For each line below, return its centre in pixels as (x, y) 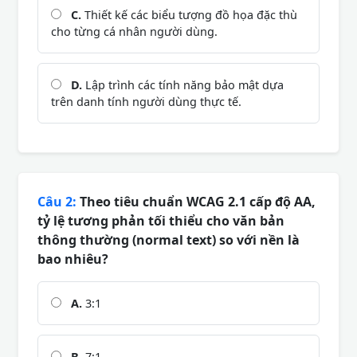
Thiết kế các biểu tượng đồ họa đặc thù (189, 14)
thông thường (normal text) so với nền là (169, 239)
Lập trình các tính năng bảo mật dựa (183, 84)
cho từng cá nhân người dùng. (134, 31)
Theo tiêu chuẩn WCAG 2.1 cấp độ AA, (196, 201)
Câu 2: (57, 201)
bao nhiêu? (73, 259)
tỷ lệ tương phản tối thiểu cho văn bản (161, 220)
